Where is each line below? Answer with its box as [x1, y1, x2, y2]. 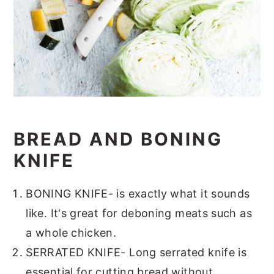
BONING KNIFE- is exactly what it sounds [26, 187, 250, 200]
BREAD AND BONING [13, 128, 223, 150]
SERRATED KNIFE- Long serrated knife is [26, 245, 247, 259]
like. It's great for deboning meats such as [26, 206, 252, 220]
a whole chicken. [26, 226, 117, 239]
